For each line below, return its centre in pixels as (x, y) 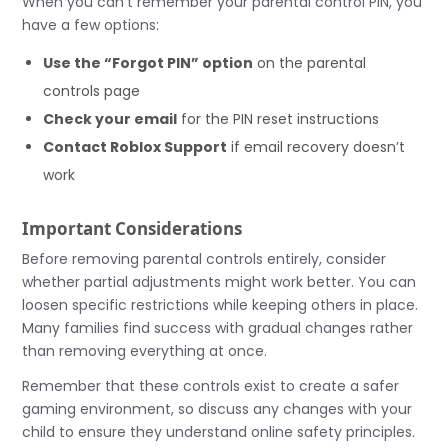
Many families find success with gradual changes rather (218, 328)
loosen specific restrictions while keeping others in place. (220, 305)
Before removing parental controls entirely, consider (204, 259)
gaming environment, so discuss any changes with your (217, 409)
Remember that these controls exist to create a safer (211, 386)
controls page (92, 91)
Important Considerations (132, 228)
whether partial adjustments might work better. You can (219, 282)
